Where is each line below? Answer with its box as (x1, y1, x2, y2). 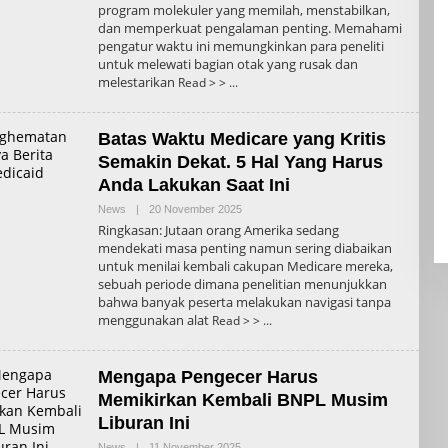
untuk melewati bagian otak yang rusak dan (97, 54, 358, 73)
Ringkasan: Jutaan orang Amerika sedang (97, 220, 339, 239)
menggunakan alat (97, 310, 212, 329)
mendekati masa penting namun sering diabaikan (97, 238, 392, 257)
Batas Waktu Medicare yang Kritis (97, 128, 386, 149)
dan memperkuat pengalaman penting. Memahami (97, 18, 402, 37)
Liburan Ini (97, 412, 190, 433)
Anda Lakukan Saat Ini (97, 174, 290, 195)
